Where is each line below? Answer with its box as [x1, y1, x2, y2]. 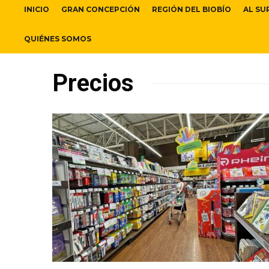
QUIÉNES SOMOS [24, 34, 91, 44]
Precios [52, 69, 134, 98]
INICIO [24, 5, 49, 14]
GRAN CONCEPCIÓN [61, 5, 140, 14]
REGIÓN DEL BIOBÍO [152, 5, 231, 14]
